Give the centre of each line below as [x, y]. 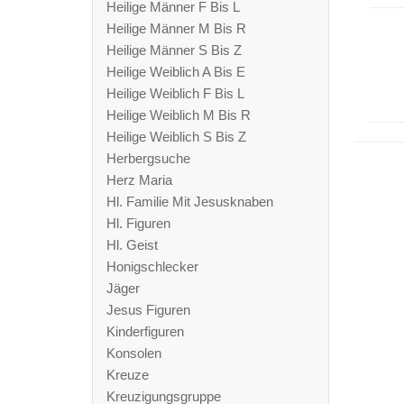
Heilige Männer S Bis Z [174, 50]
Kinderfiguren [145, 331]
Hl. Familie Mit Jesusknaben [190, 202]
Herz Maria [139, 180]
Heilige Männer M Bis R [176, 28]
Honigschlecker [152, 266]
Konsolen [134, 353]
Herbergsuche [148, 158]
